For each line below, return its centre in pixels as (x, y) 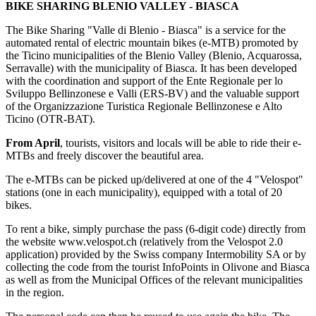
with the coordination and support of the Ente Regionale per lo (144, 81)
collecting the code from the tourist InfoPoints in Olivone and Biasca (158, 267)
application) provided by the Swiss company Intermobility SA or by (156, 255)
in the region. (35, 293)
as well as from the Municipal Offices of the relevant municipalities (154, 280)
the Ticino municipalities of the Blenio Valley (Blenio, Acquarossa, (154, 56)
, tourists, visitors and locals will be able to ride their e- (181, 143)
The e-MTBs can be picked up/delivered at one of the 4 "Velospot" (154, 180)
